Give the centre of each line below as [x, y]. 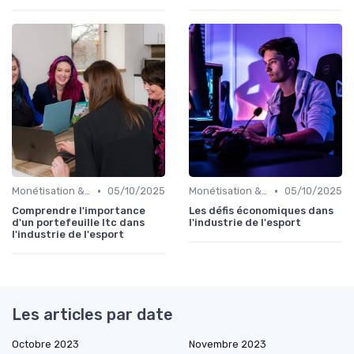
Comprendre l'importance [79, 211]
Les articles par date [92, 315]
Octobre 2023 [45, 345]
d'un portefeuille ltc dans [78, 223]
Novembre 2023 [228, 345]
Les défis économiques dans [261, 211]
